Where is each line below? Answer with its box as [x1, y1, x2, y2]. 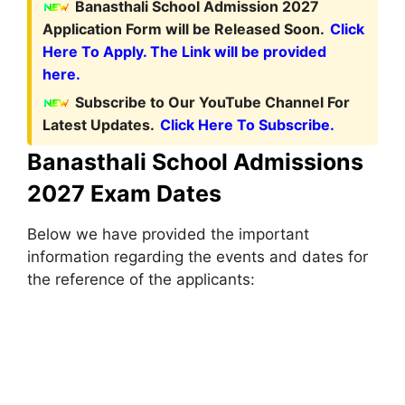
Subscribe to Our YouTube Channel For [75, 92, 350, 111]
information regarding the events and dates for [27, 247, 368, 266]
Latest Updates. [42, 115, 155, 134]
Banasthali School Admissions [27, 147, 363, 175]
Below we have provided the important [27, 224, 309, 243]
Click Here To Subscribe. [160, 115, 334, 134]
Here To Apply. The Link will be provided [42, 42, 326, 61]
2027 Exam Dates [27, 179, 221, 207]
